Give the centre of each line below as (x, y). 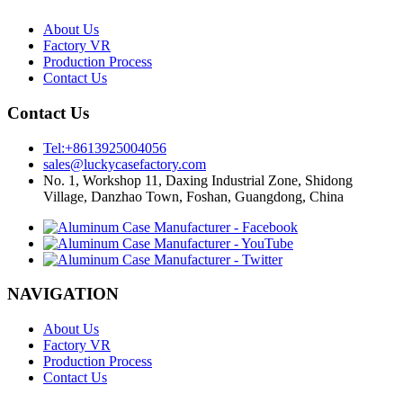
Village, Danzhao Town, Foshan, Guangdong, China (193, 196)
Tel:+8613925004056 (105, 148)
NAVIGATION (63, 294)
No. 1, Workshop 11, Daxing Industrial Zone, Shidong (198, 180)
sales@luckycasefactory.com (125, 164)
